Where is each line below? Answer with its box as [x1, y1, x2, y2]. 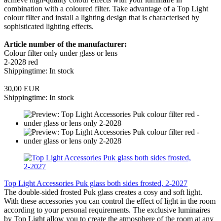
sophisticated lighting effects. [4, 22, 94, 31]
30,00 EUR [4, 84, 40, 93]
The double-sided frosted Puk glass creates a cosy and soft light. [4, 187, 202, 196]
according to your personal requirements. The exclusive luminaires [4, 205, 210, 214]
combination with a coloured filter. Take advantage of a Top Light [4, 4, 208, 13]
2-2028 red [4, 57, 38, 66]
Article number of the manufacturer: [4, 39, 127, 48]
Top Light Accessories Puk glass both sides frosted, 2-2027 [4, 179, 187, 187]
